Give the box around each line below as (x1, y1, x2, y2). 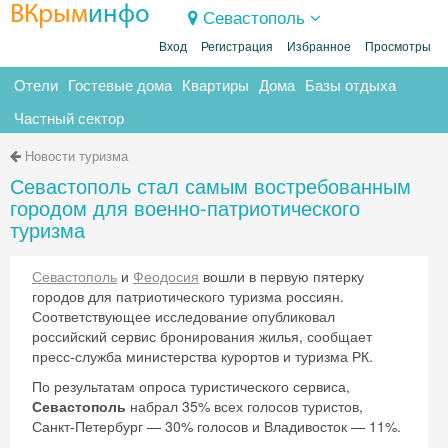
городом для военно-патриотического (10, 193, 360, 222)
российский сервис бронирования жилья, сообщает (32, 326, 372, 346)
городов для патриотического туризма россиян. (32, 286, 344, 306)
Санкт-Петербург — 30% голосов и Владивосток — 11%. (32, 416, 401, 436)
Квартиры (182, 74, 249, 95)
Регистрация (201, 40, 273, 54)
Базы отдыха (305, 74, 396, 95)
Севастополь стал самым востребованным (10, 171, 411, 200)
